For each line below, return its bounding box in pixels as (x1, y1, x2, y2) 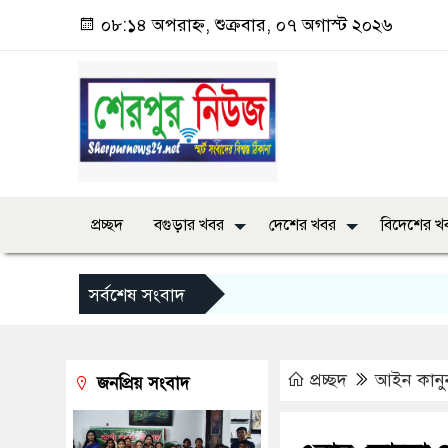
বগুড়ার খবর (154, 215, 224, 236)
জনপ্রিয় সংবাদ (92, 373, 189, 395)
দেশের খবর (269, 215, 336, 236)
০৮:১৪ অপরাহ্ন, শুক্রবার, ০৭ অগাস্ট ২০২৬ (96, 14, 393, 36)
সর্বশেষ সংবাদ (89, 284, 185, 307)
